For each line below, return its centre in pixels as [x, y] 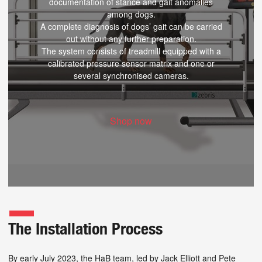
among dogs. [131, 14]
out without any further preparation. [131, 39]
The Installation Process [85, 228]
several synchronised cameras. [131, 76]
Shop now [131, 121]
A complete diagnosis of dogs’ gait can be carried [131, 27]
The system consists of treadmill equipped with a [131, 51]
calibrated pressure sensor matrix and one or [131, 63]
